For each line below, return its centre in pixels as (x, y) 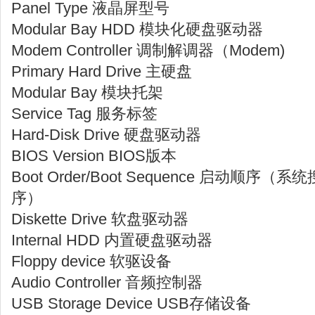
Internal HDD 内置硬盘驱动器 (112, 240)
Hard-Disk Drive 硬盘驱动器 (106, 135)
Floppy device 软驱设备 (91, 261)
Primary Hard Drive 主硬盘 (102, 71)
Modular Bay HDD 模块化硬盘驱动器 (137, 29)
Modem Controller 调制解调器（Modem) (148, 50)
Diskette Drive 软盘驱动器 (100, 219)
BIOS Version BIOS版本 (94, 156)
